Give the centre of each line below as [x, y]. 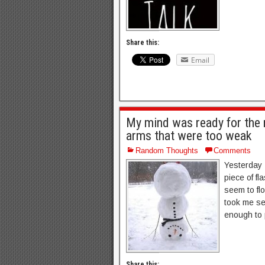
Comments [232, 150]
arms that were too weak [189, 135]
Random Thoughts [167, 150]
